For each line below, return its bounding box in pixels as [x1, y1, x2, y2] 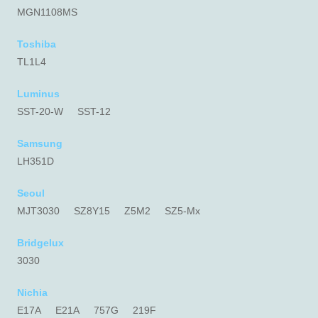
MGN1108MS [17, 6, 77, 18]
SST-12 [77, 106, 111, 117]
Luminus [17, 88, 60, 99]
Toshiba [17, 38, 56, 50]
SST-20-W [17, 106, 63, 117]
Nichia [17, 287, 48, 298]
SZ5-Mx [165, 205, 200, 216]
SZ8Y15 [74, 205, 110, 216]
